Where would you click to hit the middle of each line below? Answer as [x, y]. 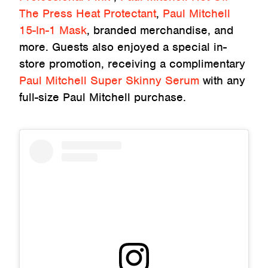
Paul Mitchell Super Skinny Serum [109, 80]
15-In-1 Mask [53, 30]
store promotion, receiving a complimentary [132, 63]
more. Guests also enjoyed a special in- [123, 47]
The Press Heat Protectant [88, 13]
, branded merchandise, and [160, 30]
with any [222, 80]
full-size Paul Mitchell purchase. [104, 97]
